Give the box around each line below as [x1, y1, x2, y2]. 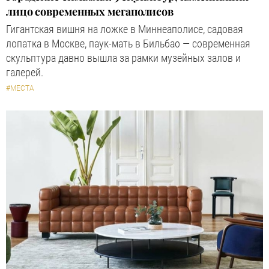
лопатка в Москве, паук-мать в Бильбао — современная [6, 37, 250, 50]
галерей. [6, 66, 43, 79]
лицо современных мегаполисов [6, 4, 174, 19]
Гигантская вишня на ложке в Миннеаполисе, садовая [6, 23, 243, 36]
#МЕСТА [6, 84, 34, 93]
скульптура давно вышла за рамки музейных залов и [6, 52, 241, 65]
